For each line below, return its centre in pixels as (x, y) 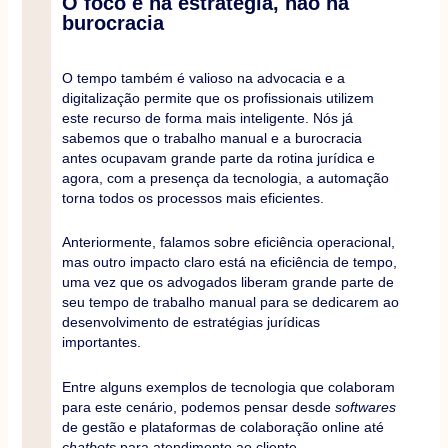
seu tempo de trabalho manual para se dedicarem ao (230, 302)
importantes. (101, 342)
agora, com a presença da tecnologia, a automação (225, 177)
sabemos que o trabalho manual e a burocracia (211, 137)
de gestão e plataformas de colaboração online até (222, 426)
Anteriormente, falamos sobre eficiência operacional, (228, 242)
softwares (365, 406)
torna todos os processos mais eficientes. (192, 197)
